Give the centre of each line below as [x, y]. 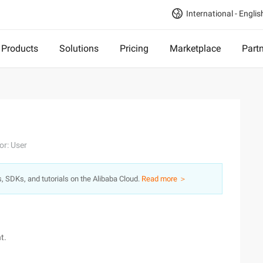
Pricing [134, 48]
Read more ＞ [164, 179]
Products [20, 48]
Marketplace [195, 48]
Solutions [79, 48]
